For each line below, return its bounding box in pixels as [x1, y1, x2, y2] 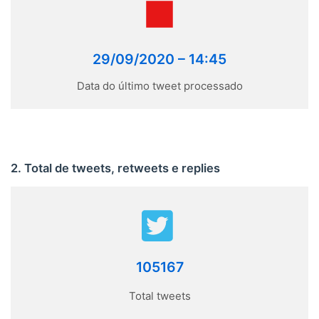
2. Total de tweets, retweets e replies [11, 160, 220, 175]
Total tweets [128, 289, 191, 303]
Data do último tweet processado [76, 78, 243, 93]
